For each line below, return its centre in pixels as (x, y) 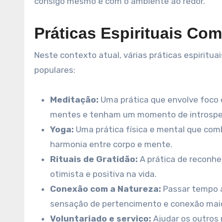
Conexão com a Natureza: (106, 189)
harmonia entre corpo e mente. (111, 144)
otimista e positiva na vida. (103, 174)
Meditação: (74, 99)
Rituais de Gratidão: (94, 159)
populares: (55, 70)
